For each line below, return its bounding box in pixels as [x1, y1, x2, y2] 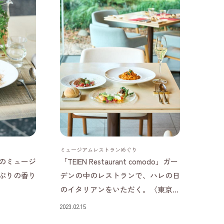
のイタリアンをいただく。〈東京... [60, 184, 178, 194]
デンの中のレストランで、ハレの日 [60, 170, 180, 180]
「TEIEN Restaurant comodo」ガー [60, 156, 178, 166]
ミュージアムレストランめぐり [60, 145, 137, 153]
